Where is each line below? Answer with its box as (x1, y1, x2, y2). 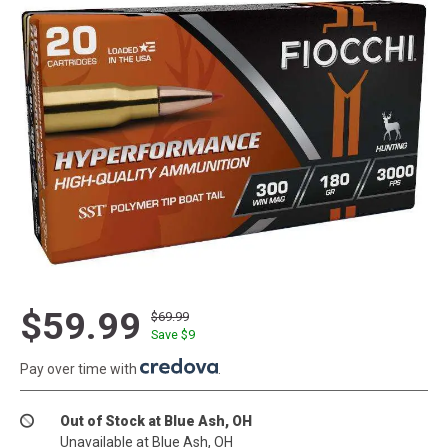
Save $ (151, 326, 188, 342)
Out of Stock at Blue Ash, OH (60, 412, 252, 429)
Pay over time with (20, 360, 140, 377)
